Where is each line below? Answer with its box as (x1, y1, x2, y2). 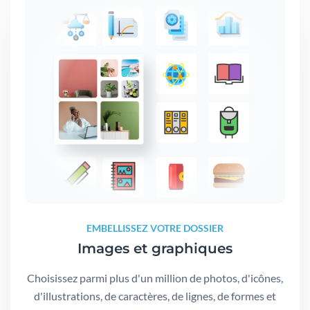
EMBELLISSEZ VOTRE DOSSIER (86, 222, 224, 234)
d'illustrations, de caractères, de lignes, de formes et (34, 289, 276, 302)
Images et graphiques (77, 240, 232, 257)
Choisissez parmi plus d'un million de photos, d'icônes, (27, 271, 283, 284)
